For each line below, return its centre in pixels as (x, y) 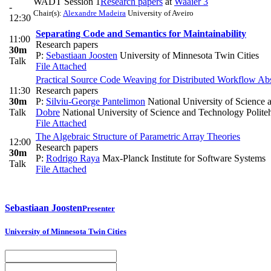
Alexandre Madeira (94, 13)
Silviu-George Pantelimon (96, 101)
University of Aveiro (160, 13)
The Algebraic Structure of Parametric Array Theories (138, 136)
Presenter (99, 208)
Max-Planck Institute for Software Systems (183, 158)
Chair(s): (48, 13)
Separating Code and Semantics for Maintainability (141, 33)
